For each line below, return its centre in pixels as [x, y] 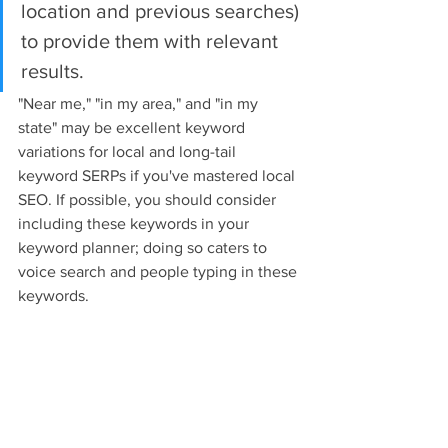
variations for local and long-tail [129, 152]
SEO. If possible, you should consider [149, 200]
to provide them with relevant [152, 41]
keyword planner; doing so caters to [144, 248]
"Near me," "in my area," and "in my [140, 104]
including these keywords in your [135, 224]
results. [52, 71]
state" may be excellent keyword [133, 128]
